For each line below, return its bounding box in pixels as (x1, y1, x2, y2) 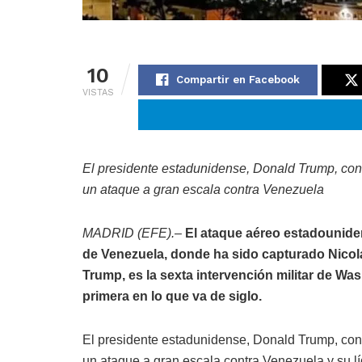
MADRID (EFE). (82, 226, 175, 241)
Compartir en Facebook (176, 74, 300, 86)
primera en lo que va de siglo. (82, 289, 262, 304)
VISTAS (82, 87, 114, 99)
